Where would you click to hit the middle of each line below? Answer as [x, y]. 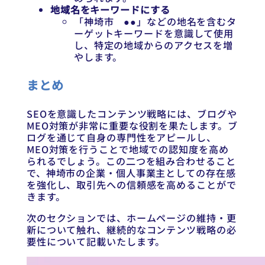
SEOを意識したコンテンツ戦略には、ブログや [132, 114]
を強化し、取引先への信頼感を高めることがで [131, 185]
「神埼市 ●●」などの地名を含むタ [155, 21]
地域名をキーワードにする [110, 9]
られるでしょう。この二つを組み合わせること [131, 161]
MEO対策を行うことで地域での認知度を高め [127, 149]
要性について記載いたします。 [96, 242]
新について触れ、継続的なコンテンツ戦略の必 [131, 230]
